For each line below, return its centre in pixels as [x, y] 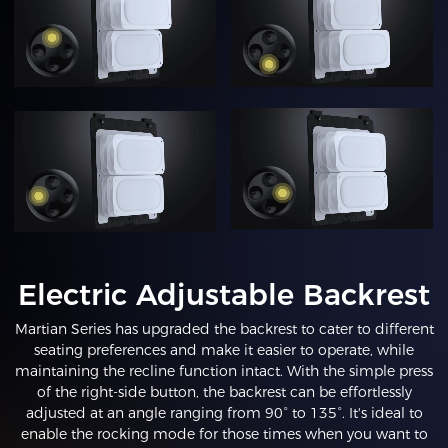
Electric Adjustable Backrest [224, 295]
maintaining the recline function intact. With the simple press [224, 371]
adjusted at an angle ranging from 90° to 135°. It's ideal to [224, 413]
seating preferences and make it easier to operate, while [224, 350]
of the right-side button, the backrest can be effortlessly [224, 392]
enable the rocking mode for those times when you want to [224, 434]
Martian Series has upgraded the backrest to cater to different [224, 329]
